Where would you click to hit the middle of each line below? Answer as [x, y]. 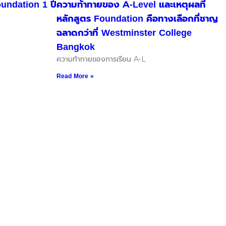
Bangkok [76, 47]
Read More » [75, 76]
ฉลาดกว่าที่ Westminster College [124, 33]
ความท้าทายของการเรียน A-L [101, 59]
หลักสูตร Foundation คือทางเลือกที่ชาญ [137, 18]
